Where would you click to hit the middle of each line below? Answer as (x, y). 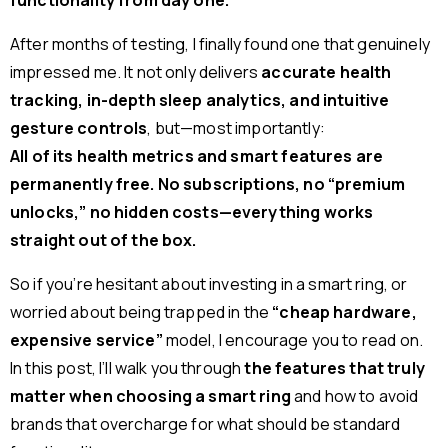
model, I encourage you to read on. (292, 340)
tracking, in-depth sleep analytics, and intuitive (200, 100)
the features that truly (334, 368)
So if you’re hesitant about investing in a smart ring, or (209, 284)
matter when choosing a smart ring (150, 396)
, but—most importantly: (236, 128)
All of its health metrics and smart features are (197, 156)
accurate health (326, 72)
